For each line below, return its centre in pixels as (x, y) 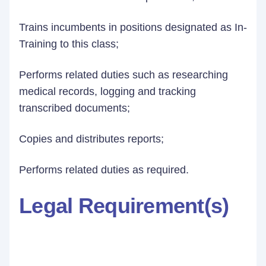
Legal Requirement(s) (124, 206)
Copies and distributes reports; (93, 139)
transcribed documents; (76, 108)
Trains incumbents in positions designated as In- (133, 27)
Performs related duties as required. (104, 170)
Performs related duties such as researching (123, 75)
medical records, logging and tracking (107, 91)
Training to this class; (70, 44)
